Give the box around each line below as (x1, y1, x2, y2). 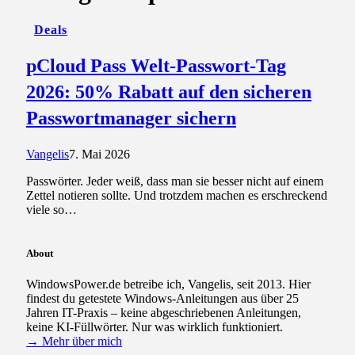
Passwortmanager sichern (26, 107, 236, 128)
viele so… (26, 202, 77, 216)
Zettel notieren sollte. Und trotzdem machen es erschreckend (26, 188, 327, 202)
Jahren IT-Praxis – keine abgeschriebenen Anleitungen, (26, 305, 301, 319)
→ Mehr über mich (26, 334, 122, 348)
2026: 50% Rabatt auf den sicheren (26, 81, 311, 102)
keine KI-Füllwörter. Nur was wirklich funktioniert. (26, 319, 283, 334)
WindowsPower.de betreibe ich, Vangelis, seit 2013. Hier (26, 277, 311, 291)
